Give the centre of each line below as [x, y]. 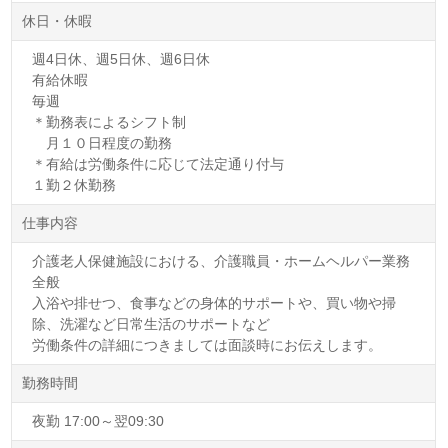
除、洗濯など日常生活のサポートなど [151, 323]
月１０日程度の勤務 [102, 142]
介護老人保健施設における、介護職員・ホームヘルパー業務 [221, 260]
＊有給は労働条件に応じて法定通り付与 [158, 163]
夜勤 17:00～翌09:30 [98, 420]
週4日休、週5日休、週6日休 [121, 58]
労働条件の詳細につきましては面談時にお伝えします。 [207, 344]
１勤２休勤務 [74, 184]
